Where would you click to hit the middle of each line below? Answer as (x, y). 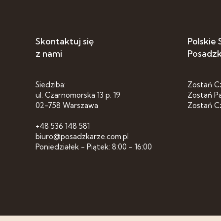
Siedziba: (51, 85)
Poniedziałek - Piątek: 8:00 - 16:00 (94, 147)
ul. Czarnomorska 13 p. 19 (78, 95)
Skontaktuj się (65, 41)
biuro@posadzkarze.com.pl (82, 136)
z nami (49, 54)
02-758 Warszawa (67, 105)
